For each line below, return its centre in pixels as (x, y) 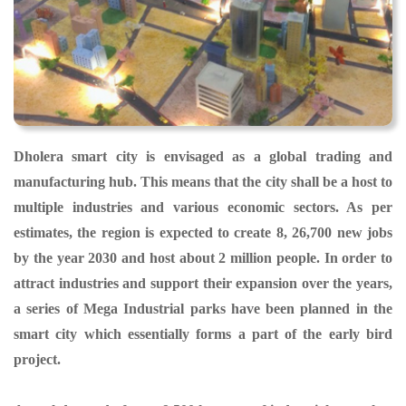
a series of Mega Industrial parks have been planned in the (203, 308)
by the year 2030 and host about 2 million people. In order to (203, 257)
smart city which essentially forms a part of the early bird (203, 333)
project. (37, 359)
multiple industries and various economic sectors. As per (203, 207)
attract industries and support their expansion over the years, (203, 283)
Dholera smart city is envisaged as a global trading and (203, 156)
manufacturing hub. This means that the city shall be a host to (203, 181)
